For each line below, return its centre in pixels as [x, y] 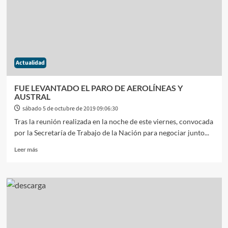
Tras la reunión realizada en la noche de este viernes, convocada [113, 121]
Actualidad [30, 63]
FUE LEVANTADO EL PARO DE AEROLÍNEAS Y [98, 88]
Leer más [26, 149]
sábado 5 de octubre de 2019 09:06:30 [70, 109]
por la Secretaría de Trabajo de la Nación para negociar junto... [111, 133]
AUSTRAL [32, 96]
